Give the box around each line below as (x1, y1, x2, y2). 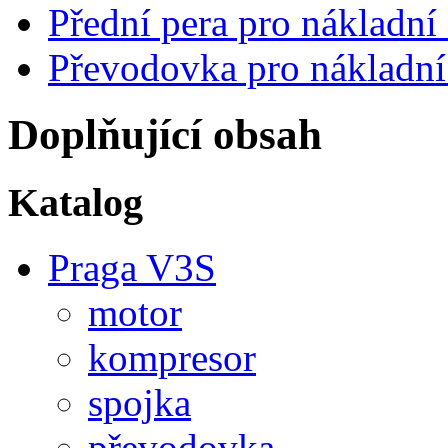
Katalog (8, 180, 143, 226)
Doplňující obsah (8, 111, 322, 159)
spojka (88, 380, 191, 424)
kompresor (88, 335, 256, 379)
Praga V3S (48, 245, 216, 289)
